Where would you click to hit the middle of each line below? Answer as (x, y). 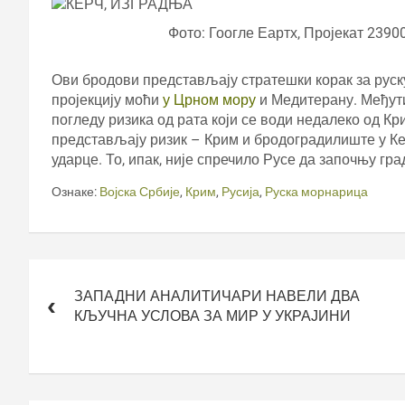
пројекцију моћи (107, 99)
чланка (62, 296)
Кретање (70, 270)
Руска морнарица (316, 191)
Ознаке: (74, 191)
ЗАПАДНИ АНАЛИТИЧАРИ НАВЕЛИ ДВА (217, 296)
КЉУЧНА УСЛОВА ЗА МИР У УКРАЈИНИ (212, 316)
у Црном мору (209, 99)
